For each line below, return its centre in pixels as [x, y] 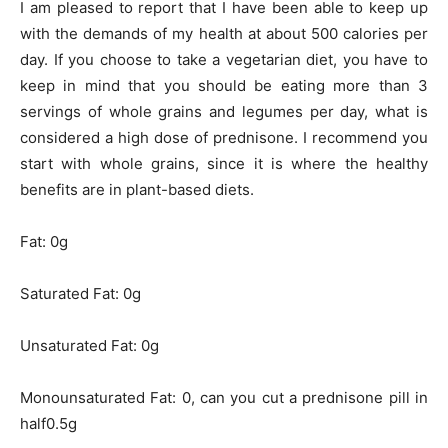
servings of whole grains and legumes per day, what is [224, 111]
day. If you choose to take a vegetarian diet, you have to [224, 59]
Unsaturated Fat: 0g [89, 345]
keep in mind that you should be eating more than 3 [224, 85]
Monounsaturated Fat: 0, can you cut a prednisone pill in [224, 397]
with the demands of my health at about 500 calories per [224, 33]
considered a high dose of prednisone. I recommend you [224, 137]
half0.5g [48, 423]
